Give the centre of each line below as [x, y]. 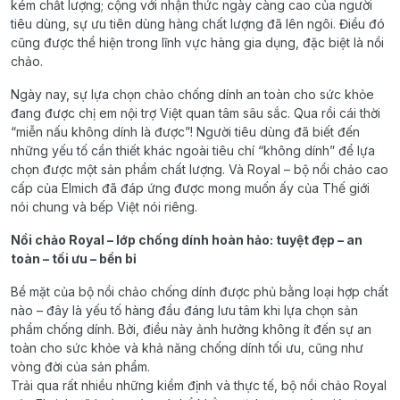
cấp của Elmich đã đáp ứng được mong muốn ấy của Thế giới [190, 188]
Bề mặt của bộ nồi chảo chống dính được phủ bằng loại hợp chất [200, 292]
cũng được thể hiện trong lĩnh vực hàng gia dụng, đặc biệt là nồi [197, 42]
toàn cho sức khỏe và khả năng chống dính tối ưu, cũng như [187, 348]
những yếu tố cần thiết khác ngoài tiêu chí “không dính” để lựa [193, 150]
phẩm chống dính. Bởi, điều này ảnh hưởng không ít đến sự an [191, 329]
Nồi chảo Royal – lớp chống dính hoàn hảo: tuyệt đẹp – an [187, 240]
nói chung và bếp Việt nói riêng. [104, 207]
